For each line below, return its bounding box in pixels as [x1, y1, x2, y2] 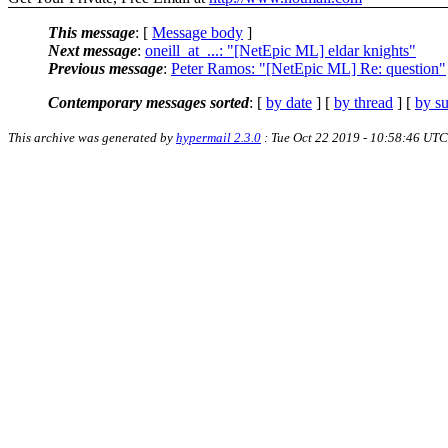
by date [266, 93, 312, 111]
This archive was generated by [8, 129, 176, 145]
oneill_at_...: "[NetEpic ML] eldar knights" [145, 41, 416, 59]
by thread [334, 93, 393, 111]
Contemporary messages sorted [48, 93, 249, 111]
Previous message [48, 59, 163, 77]
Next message [48, 41, 137, 59]
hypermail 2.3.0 [176, 129, 261, 145]
